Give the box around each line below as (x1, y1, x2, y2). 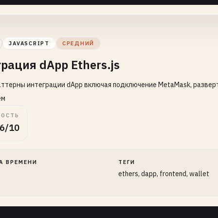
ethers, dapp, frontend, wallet (118, 169, 210, 178)
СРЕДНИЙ (62, 40, 95, 47)
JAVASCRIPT (9, 40, 50, 47)
